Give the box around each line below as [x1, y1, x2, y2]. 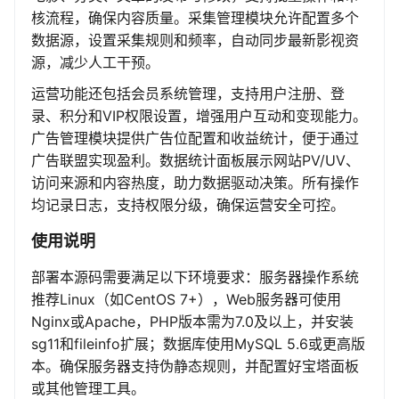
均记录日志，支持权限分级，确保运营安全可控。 [31, 196, 345, 215]
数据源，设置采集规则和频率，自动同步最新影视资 [31, 31, 359, 50]
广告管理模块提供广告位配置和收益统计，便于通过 [31, 129, 359, 148]
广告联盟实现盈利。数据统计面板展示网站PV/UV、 [31, 151, 360, 170]
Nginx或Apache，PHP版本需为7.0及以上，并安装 [31, 313, 354, 331]
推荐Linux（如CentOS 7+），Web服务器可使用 [31, 290, 341, 309]
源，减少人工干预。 [31, 53, 159, 72]
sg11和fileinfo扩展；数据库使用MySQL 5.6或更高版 [31, 335, 365, 354]
